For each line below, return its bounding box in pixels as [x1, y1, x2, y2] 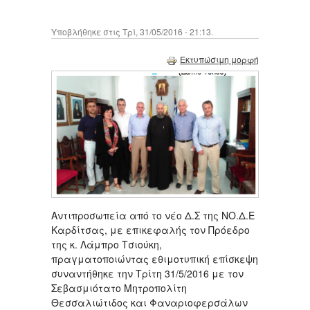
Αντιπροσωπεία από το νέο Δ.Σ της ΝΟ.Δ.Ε [51, 208, 255, 223]
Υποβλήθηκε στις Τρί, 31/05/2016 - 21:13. [51, 26, 213, 38]
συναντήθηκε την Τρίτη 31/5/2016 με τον [51, 266, 244, 281]
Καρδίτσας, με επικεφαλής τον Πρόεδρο [51, 223, 250, 237]
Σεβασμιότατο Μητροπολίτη [51, 281, 187, 295]
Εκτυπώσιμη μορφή [180, 53, 259, 66]
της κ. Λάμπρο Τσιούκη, [51, 237, 162, 252]
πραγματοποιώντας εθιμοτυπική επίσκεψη [51, 252, 258, 266]
